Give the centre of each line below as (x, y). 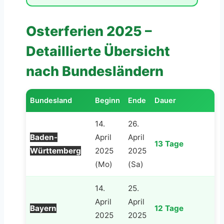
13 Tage (169, 143)
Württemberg (55, 150)
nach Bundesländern (95, 71)
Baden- (44, 137)
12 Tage (169, 208)
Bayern (43, 208)
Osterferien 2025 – (89, 31)
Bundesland (51, 100)
